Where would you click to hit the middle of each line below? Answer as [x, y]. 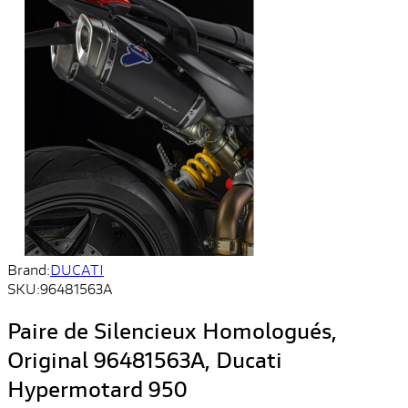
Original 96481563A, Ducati [145, 360]
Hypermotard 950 [97, 389]
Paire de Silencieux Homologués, [172, 331]
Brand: [29, 270]
